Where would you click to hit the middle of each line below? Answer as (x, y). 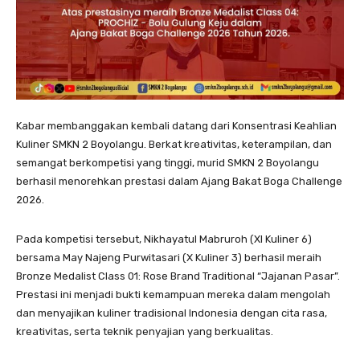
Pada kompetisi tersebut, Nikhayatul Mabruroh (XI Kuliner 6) (164, 239)
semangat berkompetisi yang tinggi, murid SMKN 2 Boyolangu (168, 163)
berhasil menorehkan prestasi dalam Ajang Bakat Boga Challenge (179, 182)
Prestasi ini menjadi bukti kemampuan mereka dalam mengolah (173, 295)
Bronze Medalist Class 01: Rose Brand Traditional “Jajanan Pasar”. (178, 276)
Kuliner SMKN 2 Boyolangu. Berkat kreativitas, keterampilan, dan (174, 145)
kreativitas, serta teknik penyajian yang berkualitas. (145, 332)
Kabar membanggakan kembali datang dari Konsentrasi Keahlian (176, 126)
